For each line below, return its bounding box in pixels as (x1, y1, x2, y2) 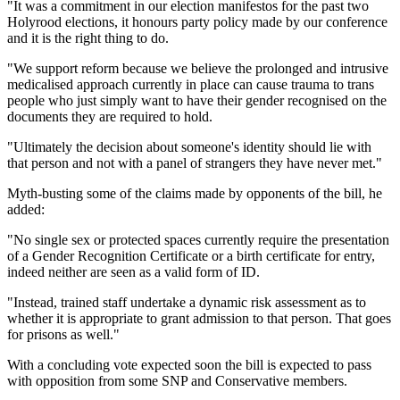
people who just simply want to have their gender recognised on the (7, 92, 387, 108)
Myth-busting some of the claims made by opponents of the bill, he (7, 185, 382, 201)
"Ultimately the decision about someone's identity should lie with (7, 138, 371, 154)
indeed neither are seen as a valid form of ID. (7, 263, 260, 279)
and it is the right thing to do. (7, 29, 169, 46)
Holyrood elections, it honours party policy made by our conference (7, 13, 387, 29)
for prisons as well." (7, 326, 120, 342)
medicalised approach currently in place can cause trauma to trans (7, 76, 374, 92)
